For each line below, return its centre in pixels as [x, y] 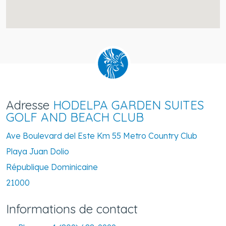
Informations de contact [72, 209]
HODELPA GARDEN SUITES [128, 105]
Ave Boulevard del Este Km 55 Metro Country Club [102, 135]
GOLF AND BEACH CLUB [75, 117]
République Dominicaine [52, 167]
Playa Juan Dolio [38, 151]
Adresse [30, 105]
